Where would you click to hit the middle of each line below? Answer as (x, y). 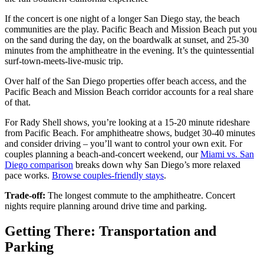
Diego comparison (39, 165)
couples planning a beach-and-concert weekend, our (103, 154)
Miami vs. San (227, 154)
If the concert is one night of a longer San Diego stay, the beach (122, 19)
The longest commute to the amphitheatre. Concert (140, 196)
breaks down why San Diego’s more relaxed (157, 165)
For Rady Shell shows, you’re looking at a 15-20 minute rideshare (127, 123)
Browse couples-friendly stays (108, 176)
